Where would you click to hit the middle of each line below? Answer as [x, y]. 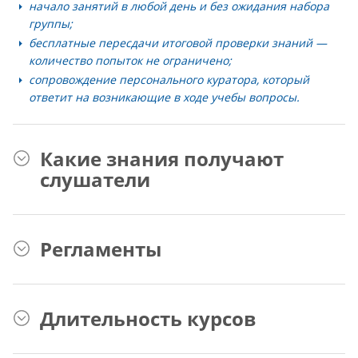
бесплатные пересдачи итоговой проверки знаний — [178, 43]
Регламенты [101, 249]
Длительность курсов [148, 318]
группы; [51, 24]
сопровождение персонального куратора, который [169, 80]
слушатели [95, 179]
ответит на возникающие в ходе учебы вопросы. [164, 97]
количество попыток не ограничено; [130, 60]
